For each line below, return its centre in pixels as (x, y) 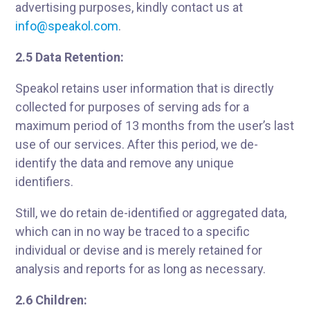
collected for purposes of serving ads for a (133, 107)
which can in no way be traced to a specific (133, 231)
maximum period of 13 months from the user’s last (155, 126)
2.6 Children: (53, 300)
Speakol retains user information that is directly (145, 88)
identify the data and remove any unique (125, 163)
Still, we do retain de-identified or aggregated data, (151, 213)
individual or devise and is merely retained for (139, 250)
